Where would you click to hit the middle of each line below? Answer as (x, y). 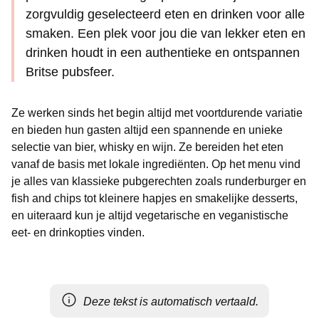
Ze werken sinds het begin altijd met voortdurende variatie (157, 113)
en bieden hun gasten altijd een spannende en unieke (147, 130)
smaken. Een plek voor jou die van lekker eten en (166, 33)
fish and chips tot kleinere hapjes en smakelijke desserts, (155, 198)
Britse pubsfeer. (72, 72)
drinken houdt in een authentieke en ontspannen (163, 53)
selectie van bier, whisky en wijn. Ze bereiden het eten (147, 147)
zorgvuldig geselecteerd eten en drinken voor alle (165, 14)
